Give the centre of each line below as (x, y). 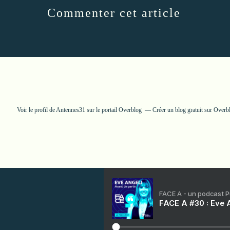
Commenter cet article (114, 13)
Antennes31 (70, 110)
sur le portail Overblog (113, 110)
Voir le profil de (36, 110)
